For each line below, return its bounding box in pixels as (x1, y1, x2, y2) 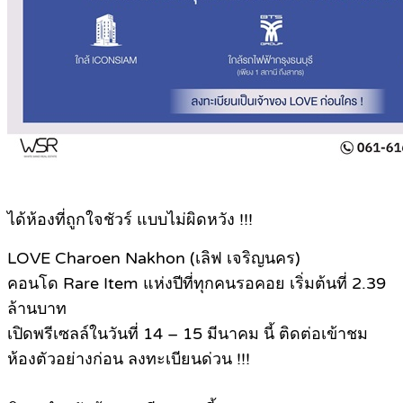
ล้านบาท (7, 299, 67, 319)
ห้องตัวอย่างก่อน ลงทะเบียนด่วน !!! (7, 349, 250, 370)
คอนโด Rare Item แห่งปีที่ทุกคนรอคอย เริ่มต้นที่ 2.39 (7, 273, 386, 294)
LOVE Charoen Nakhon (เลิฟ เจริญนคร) (7, 248, 300, 269)
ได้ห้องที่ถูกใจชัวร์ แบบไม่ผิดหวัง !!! (7, 210, 253, 230)
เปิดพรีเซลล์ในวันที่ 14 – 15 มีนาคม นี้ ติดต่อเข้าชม (7, 324, 368, 345)
